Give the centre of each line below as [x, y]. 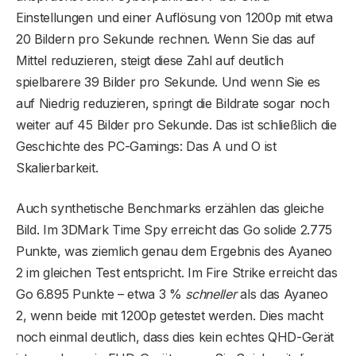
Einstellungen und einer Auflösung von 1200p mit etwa [174, 18]
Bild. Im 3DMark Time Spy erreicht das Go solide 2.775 [174, 230]
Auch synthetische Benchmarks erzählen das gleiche [170, 209]
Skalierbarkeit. [57, 168]
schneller [211, 294]
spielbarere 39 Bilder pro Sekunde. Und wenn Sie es [168, 82]
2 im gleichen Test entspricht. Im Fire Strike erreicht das [177, 273]
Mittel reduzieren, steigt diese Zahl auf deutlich [150, 61]
